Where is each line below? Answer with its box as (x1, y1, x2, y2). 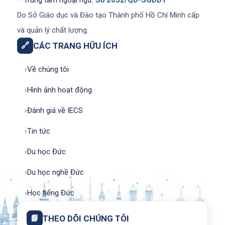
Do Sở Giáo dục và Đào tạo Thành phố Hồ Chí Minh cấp (17, 11, 199, 20)
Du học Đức (27, 147, 66, 157)
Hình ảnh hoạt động (27, 85, 92, 95)
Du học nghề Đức (27, 168, 84, 177)
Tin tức (27, 127, 50, 136)
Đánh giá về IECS (27, 106, 83, 116)
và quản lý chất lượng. (17, 26, 88, 35)
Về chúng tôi (27, 65, 69, 74)
